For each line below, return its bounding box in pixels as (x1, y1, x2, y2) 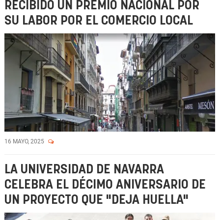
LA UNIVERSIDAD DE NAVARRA (4, 164, 164, 176)
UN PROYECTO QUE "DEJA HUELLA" (4, 194, 189, 206)
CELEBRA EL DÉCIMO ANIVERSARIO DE (4, 179, 206, 191)
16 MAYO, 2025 (4, 138, 46, 145)
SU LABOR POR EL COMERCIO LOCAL (4, 15, 193, 27)
